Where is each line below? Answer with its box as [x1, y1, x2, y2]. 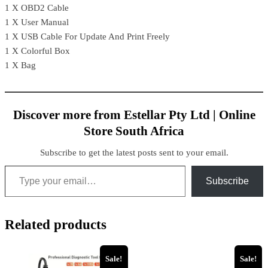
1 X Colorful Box [5, 46, 70, 56]
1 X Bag [5, 60, 36, 71]
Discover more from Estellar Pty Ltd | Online [13, 108, 255, 123]
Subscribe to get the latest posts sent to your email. [39, 148, 229, 158]
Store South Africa [84, 124, 184, 139]
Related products [5, 217, 106, 233]
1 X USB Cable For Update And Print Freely [5, 32, 170, 42]
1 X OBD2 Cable [5, 3, 69, 13]
